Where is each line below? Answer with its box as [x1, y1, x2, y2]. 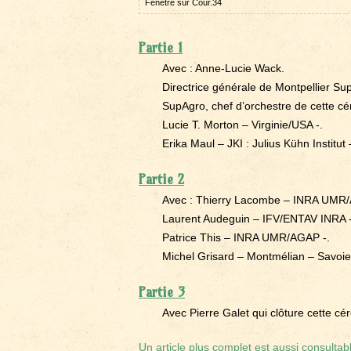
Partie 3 [139, 284, 185, 300]
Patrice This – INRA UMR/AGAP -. [162, 231, 330, 244]
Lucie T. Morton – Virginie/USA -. [162, 118, 323, 131]
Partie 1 [139, 39, 183, 56]
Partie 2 [139, 171, 184, 187]
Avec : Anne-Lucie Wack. [162, 62, 284, 74]
